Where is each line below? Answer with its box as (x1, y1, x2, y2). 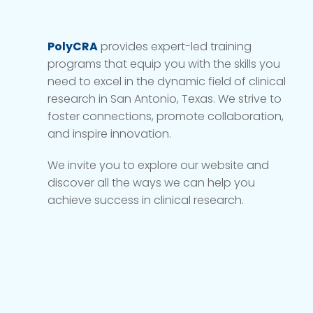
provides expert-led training (98, 38, 252, 54)
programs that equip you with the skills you (48, 56, 280, 72)
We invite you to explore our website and (48, 157, 269, 173)
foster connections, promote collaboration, (48, 108, 284, 124)
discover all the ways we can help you (48, 175, 255, 191)
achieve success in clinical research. (48, 192, 244, 208)
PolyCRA (48, 38, 98, 54)
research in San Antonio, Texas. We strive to (48, 91, 282, 107)
